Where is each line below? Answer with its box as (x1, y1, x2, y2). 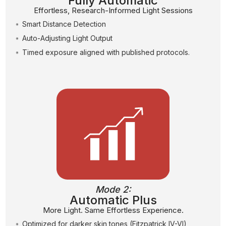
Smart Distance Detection (22, 19, 106, 28)
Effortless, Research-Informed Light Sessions (33, 5, 193, 15)
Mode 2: (95, 184, 131, 195)
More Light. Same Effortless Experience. (42, 205, 184, 215)
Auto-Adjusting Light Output (22, 33, 112, 42)
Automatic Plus (69, 193, 157, 208)
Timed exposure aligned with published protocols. (22, 47, 190, 56)
